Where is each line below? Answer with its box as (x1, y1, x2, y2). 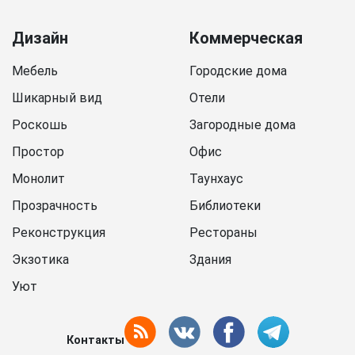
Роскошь (12, 117, 67, 133)
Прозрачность (12, 198, 97, 214)
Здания (189, 252, 231, 268)
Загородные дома (189, 117, 296, 133)
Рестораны (189, 225, 258, 241)
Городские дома (189, 63, 287, 79)
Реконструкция (12, 225, 105, 241)
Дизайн (12, 29, 68, 48)
